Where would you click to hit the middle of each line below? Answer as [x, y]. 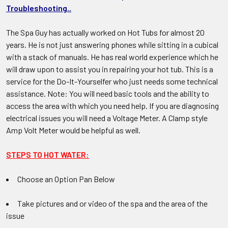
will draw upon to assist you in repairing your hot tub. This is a [110, 69]
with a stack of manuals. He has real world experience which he [112, 57]
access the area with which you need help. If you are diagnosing [112, 106]
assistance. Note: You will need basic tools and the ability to [108, 93]
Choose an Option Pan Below [66, 179]
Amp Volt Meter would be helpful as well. [73, 130]
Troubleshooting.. [39, 8]
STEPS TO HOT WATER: [48, 154]
